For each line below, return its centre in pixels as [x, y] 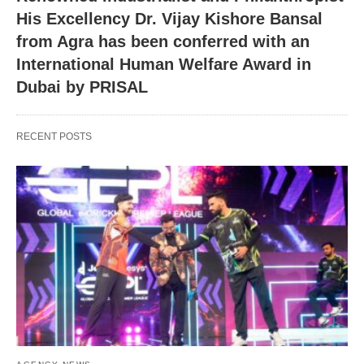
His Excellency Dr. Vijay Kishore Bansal [169, 19]
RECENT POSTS [54, 137]
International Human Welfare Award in [164, 65]
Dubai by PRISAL [82, 87]
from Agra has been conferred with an [163, 42]
